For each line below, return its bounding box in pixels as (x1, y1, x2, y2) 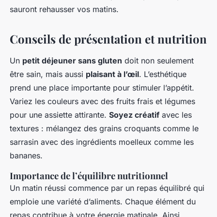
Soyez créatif (109, 110, 159, 120)
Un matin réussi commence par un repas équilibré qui (10, 183, 204, 193)
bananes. (10, 151, 43, 161)
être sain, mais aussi (10, 69, 86, 79)
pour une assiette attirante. (10, 110, 109, 120)
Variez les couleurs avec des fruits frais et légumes (10, 96, 195, 107)
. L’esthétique (139, 69, 186, 79)
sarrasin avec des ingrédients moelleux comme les (10, 137, 194, 147)
